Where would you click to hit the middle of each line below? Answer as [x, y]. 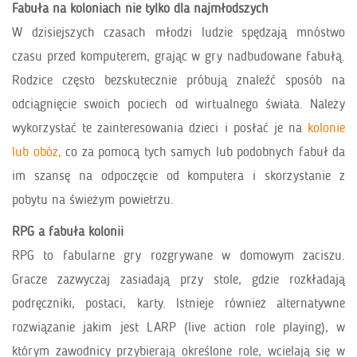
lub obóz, [37, 152]
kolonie [326, 128]
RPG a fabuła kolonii [68, 231]
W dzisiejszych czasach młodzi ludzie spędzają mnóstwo [178, 32]
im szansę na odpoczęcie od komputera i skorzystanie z [178, 176]
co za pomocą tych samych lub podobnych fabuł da [203, 152]
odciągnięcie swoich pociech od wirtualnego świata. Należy [178, 104]
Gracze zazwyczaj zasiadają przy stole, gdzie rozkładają [178, 279]
